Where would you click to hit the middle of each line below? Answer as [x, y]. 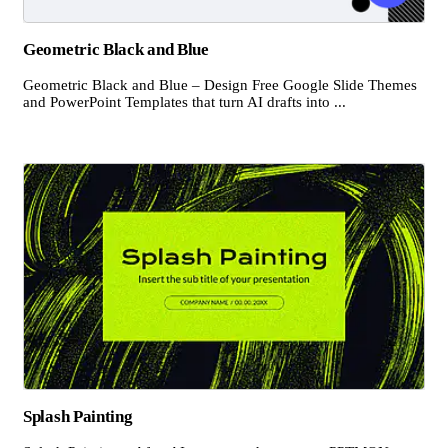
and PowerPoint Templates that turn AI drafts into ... [184, 102]
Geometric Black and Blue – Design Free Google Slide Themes [220, 85]
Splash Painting [78, 416]
